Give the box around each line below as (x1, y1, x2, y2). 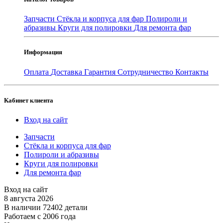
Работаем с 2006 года (4, 212, 76, 221)
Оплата (24, 67, 51, 76)
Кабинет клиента (4, 96, 53, 104)
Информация (24, 48, 62, 56)
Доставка (51, 67, 84, 76)
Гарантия (84, 67, 117, 76)
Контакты (175, 67, 209, 76)
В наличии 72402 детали (4, 203, 88, 212)
